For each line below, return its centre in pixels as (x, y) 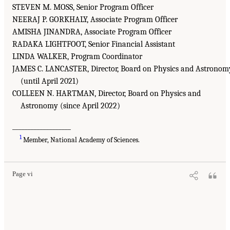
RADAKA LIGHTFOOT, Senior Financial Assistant (94, 44)
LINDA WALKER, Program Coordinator (77, 57)
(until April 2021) (50, 81)
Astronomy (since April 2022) (70, 106)
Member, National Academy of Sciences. (81, 140)
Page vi (23, 174)
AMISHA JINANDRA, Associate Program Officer (92, 32)
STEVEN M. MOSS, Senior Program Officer (83, 7)
